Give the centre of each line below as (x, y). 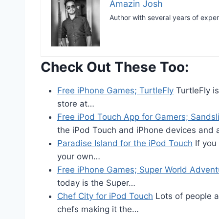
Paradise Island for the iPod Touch (125, 143)
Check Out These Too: (115, 67)
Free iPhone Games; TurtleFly (115, 90)
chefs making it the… (98, 209)
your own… (79, 156)
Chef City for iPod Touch (105, 196)
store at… (76, 103)
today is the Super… (96, 183)
